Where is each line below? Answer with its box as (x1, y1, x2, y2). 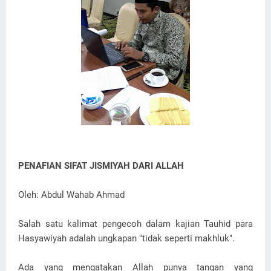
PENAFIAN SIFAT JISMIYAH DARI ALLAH (18, 160, 184, 171)
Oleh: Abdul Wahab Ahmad (18, 189, 125, 200)
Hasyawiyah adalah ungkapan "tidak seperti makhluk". (18, 233, 235, 244)
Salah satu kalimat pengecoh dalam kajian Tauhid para (18, 218, 253, 229)
